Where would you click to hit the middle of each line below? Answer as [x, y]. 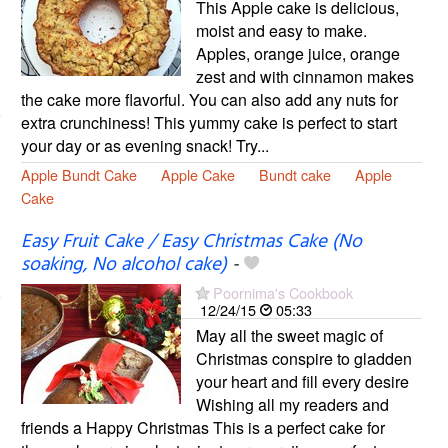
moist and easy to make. [281, 30]
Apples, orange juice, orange [297, 53]
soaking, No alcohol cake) [123, 264]
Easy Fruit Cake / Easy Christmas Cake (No [191, 241]
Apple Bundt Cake [78, 174]
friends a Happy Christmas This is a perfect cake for [202, 427]
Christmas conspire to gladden [303, 358]
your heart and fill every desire [302, 381]
